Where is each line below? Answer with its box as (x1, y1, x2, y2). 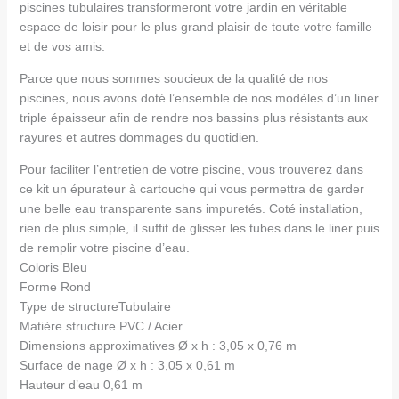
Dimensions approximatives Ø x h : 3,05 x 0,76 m (19, 338, 297, 354)
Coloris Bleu (19, 260, 87, 275)
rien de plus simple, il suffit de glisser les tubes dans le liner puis (19, 221, 379, 236)
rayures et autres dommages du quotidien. (19, 130, 259, 145)
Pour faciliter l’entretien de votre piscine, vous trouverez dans (19, 162, 363, 177)
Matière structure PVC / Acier (19, 319, 183, 334)
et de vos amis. (19, 39, 105, 54)
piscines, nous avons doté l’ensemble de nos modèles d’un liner (19, 91, 379, 106)
